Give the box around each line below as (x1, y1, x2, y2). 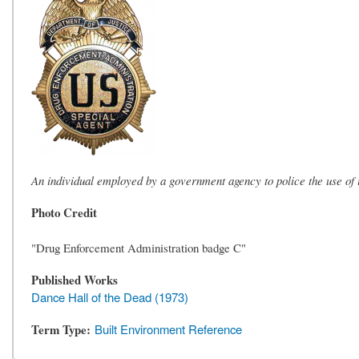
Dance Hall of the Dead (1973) (31, 288, 189, 306)
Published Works (31, 271, 119, 289)
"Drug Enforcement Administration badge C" (31, 240, 247, 256)
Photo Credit (31, 204, 98, 222)
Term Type (31, 321, 87, 339)
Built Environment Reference (95, 321, 243, 338)
